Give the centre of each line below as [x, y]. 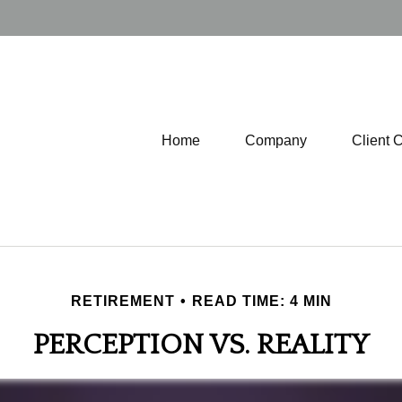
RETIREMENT [122, 301]
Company [276, 140]
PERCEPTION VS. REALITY [201, 345]
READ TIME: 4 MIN [262, 301]
